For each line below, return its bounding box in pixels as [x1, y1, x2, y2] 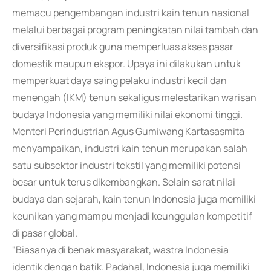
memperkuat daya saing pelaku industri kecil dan [12, 74, 227, 87]
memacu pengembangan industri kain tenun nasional [12, 6, 249, 19]
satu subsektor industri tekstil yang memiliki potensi [12, 158, 241, 172]
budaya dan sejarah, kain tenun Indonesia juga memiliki [12, 192, 256, 206]
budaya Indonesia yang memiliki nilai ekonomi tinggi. [12, 108, 243, 121]
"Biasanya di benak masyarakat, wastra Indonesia [12, 243, 229, 256]
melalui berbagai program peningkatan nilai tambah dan [12, 23, 258, 36]
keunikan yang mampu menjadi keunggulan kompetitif [12, 209, 252, 223]
